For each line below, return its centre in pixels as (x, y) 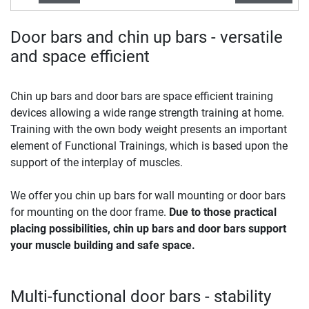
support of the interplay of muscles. (97, 162)
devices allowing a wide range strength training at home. (147, 112)
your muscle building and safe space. (103, 245)
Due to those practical (221, 212)
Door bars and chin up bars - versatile (147, 37)
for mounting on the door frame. (88, 212)
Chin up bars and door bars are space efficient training (142, 96)
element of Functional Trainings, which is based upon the (149, 146)
